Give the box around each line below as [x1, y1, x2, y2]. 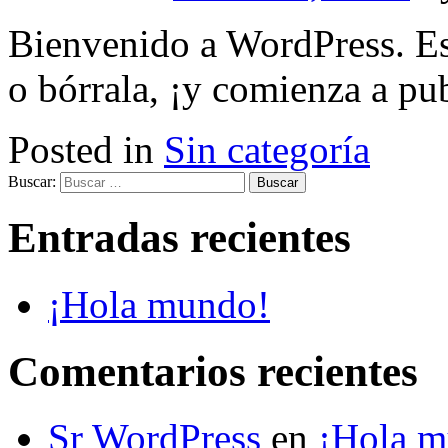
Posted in [8, 127, 164, 171]
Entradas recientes [8, 213, 351, 261]
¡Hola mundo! [48, 282, 270, 326]
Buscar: [8, 172, 56, 190]
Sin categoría [164, 127, 370, 171]
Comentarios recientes [8, 347, 418, 395]
